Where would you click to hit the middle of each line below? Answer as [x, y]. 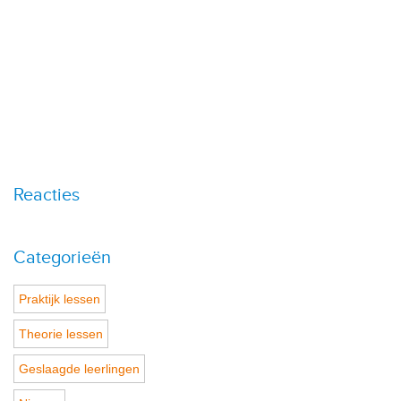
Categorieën [62, 257]
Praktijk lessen [60, 299]
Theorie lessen [61, 333]
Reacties [47, 195]
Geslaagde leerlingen [79, 368]
